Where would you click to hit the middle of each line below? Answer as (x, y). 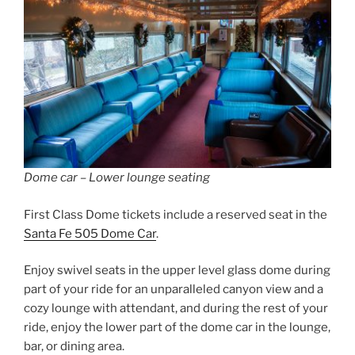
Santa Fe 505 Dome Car (90, 233)
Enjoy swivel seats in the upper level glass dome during (177, 271)
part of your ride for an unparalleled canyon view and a (174, 290)
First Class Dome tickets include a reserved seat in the (176, 214)
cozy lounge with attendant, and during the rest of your (176, 309)
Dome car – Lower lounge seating (117, 178)
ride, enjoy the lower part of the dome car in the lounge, (177, 328)
